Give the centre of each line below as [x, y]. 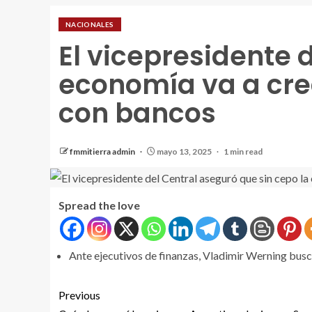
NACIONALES [90, 24]
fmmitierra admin [103, 151]
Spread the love [99, 205]
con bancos [137, 113]
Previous [79, 295]
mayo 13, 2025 [184, 151]
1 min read [243, 151]
